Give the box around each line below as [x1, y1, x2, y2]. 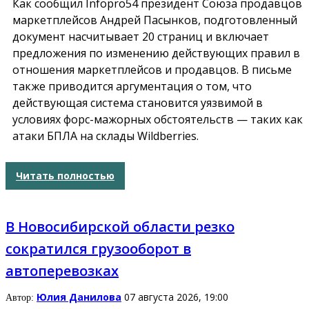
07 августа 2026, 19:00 [124, 290, 228, 303]
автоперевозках [6, 261, 119, 280]
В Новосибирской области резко [6, 217, 235, 236]
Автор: [6, 292, 37, 303]
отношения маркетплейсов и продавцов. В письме [12, 61, 292, 77]
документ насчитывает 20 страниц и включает [12, 28, 269, 44]
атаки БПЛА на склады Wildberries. [12, 128, 199, 143]
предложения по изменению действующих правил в [12, 45, 300, 61]
